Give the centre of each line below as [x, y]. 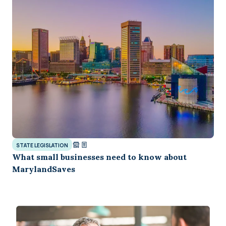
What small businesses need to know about [99, 157]
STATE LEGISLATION [42, 146]
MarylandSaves [44, 169]
